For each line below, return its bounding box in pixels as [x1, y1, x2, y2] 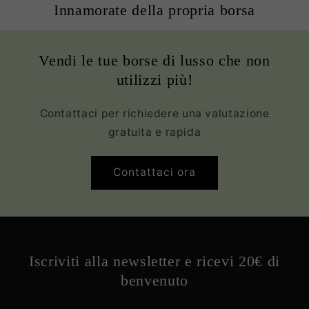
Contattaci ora [112, 166, 197, 179]
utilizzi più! [116, 70, 193, 88]
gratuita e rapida [108, 125, 201, 139]
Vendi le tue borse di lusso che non [39, 51, 270, 69]
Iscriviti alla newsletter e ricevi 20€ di [28, 252, 281, 270]
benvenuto [121, 271, 188, 289]
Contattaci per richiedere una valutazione [39, 106, 270, 120]
